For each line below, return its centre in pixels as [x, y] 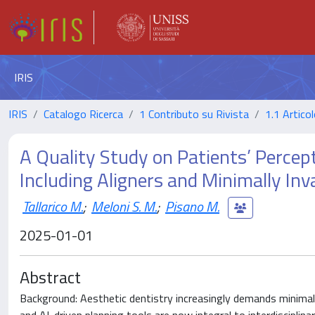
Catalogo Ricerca [83, 114]
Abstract [50, 277]
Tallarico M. [53, 206]
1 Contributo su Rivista [194, 114]
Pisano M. [192, 206]
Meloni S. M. [124, 206]
